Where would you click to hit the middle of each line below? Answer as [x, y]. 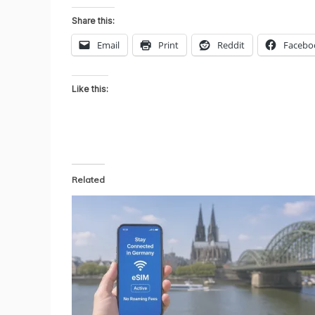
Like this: [90, 89]
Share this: [93, 20]
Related [88, 179]
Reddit [231, 45]
